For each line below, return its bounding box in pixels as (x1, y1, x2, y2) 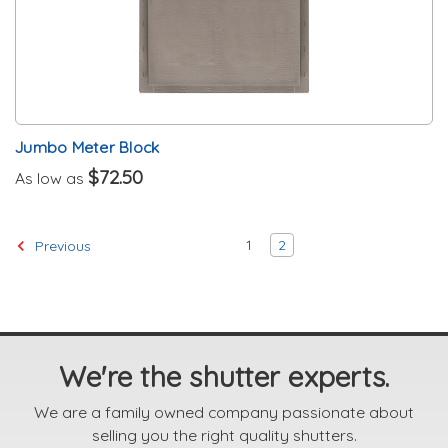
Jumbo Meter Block (15, 136, 160, 157)
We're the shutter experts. (58, 358, 390, 394)
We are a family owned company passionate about (34, 401, 414, 422)
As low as (15, 167, 88, 188)
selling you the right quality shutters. (91, 424, 357, 445)
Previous (31, 236, 91, 255)
